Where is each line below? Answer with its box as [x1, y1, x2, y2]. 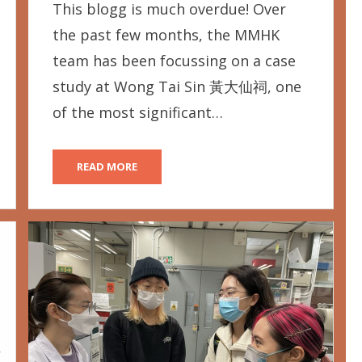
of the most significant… [52, 103, 223, 123]
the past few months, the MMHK [52, 25, 280, 45]
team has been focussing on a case [52, 51, 296, 71]
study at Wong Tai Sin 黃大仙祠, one [52, 77, 301, 97]
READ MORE [76, 159, 137, 175]
